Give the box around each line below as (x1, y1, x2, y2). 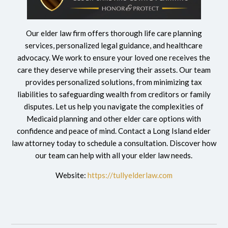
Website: (55, 170, 88, 180)
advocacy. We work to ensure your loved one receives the (17, 53, 211, 63)
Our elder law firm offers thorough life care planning (25, 28, 202, 38)
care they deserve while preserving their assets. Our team (17, 65, 211, 75)
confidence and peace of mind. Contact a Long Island (17, 126, 192, 136)
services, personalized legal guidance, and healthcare (25, 41, 203, 50)
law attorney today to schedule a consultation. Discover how (11, 138, 216, 148)
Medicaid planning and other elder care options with (26, 114, 202, 124)
